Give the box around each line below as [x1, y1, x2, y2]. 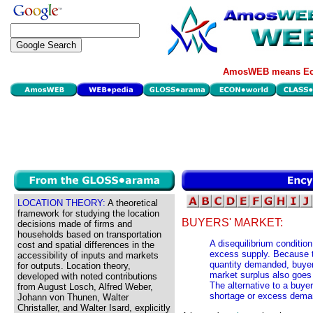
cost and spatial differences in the [17, 240, 154, 250]
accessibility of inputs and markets [17, 250, 159, 261]
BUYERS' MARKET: [182, 217, 283, 229]
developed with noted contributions [17, 271, 157, 282]
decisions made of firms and [17, 219, 132, 229]
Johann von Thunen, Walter [17, 292, 129, 303]
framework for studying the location [17, 208, 159, 219]
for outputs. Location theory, [17, 261, 131, 271]
